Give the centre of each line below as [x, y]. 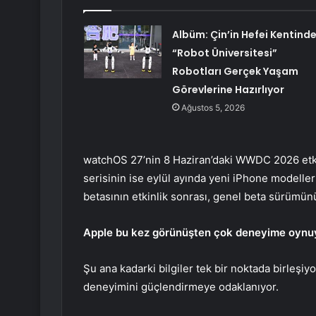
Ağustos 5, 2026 [213, 108]
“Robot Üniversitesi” [224, 53]
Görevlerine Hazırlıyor [228, 90]
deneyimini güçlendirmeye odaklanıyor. [181, 287]
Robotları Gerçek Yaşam [235, 72]
